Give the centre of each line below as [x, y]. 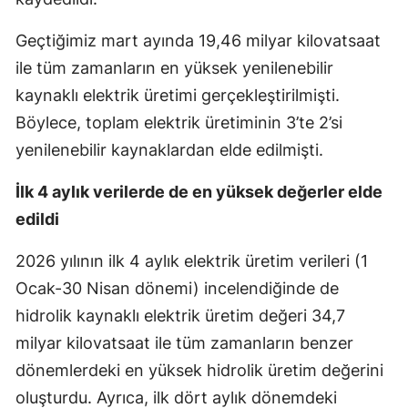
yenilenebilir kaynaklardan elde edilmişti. [169, 150]
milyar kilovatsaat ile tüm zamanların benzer [184, 343]
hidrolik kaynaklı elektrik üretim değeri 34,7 [180, 316]
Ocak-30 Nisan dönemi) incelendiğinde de [177, 289]
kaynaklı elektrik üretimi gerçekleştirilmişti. [178, 96]
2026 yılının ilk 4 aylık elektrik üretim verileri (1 [192, 261]
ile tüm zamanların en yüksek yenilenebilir [174, 68]
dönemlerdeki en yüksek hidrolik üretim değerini [199, 371]
